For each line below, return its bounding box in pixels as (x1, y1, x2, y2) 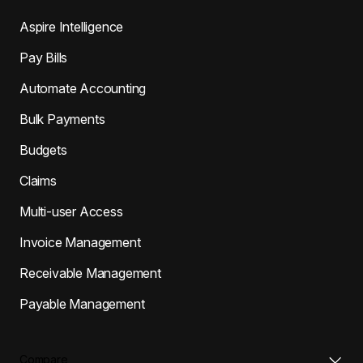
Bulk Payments (19, 110, 105, 127)
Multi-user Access (19, 203, 123, 220)
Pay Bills (19, 49, 68, 66)
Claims (19, 172, 57, 189)
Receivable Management (19, 264, 161, 281)
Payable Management (19, 295, 145, 312)
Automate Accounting (19, 79, 147, 96)
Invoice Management (19, 233, 141, 250)
